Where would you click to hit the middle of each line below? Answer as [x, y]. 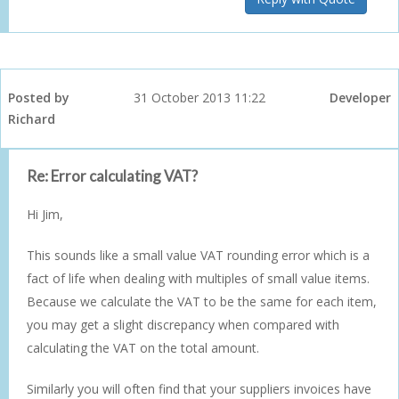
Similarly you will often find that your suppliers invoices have [199, 388]
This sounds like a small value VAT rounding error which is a [198, 255]
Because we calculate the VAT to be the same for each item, [202, 301]
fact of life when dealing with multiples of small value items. [198, 278]
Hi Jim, [45, 214]
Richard [32, 118]
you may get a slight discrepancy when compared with [183, 324]
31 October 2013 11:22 [199, 97]
